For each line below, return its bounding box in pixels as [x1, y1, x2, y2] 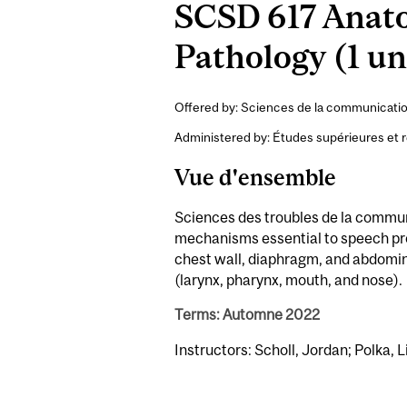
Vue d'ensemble [174, 164, 336, 190]
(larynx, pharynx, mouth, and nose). [174, 271, 402, 288]
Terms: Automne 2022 [174, 306, 320, 323]
